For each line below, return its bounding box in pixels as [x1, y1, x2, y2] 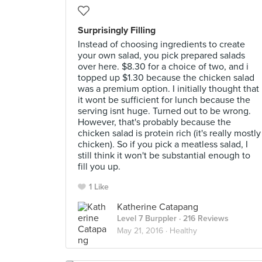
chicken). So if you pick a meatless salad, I [78, 139, 248, 150]
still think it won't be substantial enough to [78, 150, 250, 161]
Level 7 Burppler [117, 213, 177, 223]
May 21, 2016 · [117, 226, 170, 236]
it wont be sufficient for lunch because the [78, 94, 250, 106]
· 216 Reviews [177, 213, 229, 223]
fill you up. [78, 161, 120, 173]
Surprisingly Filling [78, 25, 156, 36]
